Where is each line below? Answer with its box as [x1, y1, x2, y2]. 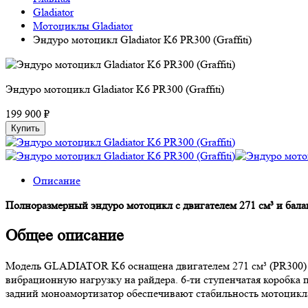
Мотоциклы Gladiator [33, 19, 133, 32]
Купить [11, 122, 40, 133]
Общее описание [5, 225, 124, 245]
